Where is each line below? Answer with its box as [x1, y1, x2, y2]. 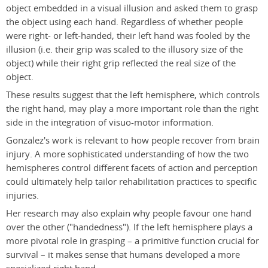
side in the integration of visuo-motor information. [6, 116, 214, 129]
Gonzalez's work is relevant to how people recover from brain [6, 134, 260, 147]
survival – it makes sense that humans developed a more [6, 248, 240, 261]
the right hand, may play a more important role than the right [6, 102, 258, 115]
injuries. [6, 189, 39, 202]
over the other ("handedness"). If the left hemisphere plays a [6, 221, 252, 234]
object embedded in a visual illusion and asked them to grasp [6, 2, 258, 15]
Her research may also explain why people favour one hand [6, 207, 251, 220]
